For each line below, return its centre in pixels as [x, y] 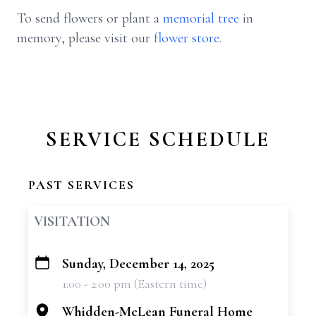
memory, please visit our [85, 38]
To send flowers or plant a [90, 18]
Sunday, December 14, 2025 [138, 264]
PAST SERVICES [81, 185]
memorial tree [201, 18]
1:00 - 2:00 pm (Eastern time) [134, 284]
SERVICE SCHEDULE [158, 139]
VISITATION [72, 221]
